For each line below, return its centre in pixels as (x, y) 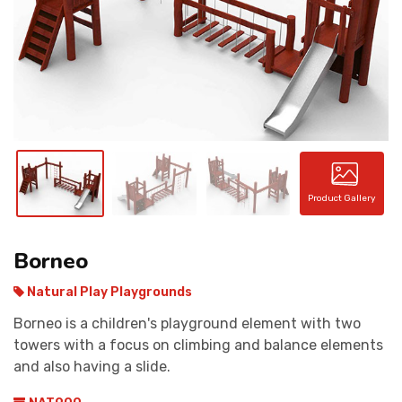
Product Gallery (342, 199)
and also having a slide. (92, 366)
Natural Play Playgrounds (108, 292)
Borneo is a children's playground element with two (187, 323)
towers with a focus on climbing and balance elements (198, 345)
